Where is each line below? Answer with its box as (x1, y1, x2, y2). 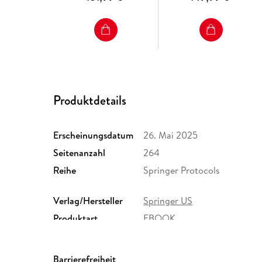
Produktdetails (53, 91, 127, 110)
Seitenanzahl (53, 146, 106, 160)
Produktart (53, 212, 98, 225)
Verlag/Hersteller (53, 194, 123, 208)
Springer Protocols (143, 164, 220, 177)
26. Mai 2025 (143, 129, 198, 142)
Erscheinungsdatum (53, 129, 134, 142)
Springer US (143, 194, 193, 208)
